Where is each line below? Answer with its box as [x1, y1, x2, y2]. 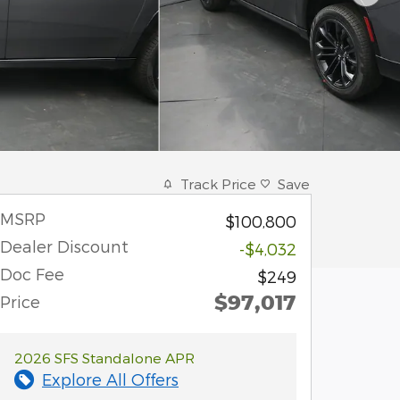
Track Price [180, 175, 256, 192]
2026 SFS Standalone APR [14, 349, 195, 366]
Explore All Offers [42, 370, 179, 388]
